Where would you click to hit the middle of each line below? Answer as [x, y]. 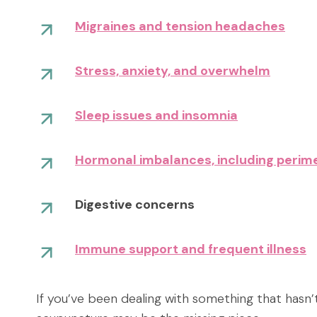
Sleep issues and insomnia [156, 115]
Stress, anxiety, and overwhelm [173, 70]
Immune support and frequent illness [191, 249]
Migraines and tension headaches [180, 26]
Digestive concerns [135, 204]
